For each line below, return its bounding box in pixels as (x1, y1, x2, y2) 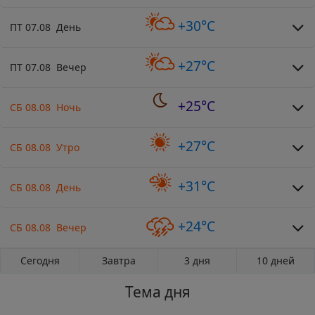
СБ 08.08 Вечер (10, 220, 86, 234)
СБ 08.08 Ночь (10, 100, 81, 114)
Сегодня (20, 253, 60, 267)
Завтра (101, 253, 136, 267)
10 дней (257, 253, 295, 267)
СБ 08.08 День (10, 180, 81, 194)
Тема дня (124, 281, 191, 302)
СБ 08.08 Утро (10, 140, 79, 154)
